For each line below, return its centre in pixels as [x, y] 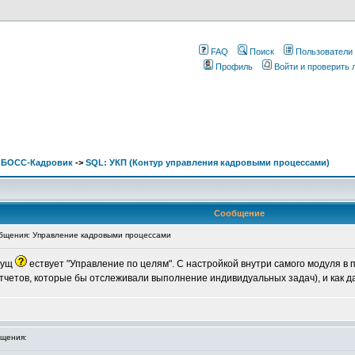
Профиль [234, 67]
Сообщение [239, 213]
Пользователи [324, 52]
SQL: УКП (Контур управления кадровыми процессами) [208, 162]
